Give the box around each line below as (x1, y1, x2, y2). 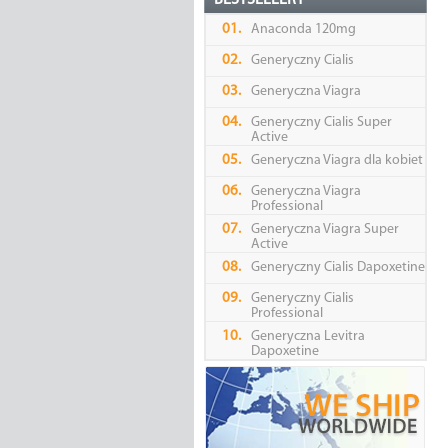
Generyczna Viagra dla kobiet (250, 153, 423, 169)
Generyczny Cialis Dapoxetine (250, 260, 425, 276)
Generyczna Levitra (250, 329, 365, 345)
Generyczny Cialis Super (250, 115, 392, 131)
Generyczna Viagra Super (250, 222, 399, 238)
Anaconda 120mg (250, 22, 356, 38)
